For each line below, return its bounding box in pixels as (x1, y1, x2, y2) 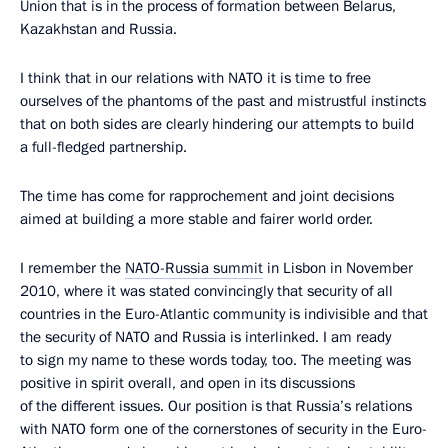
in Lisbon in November (263, 257, 413, 278)
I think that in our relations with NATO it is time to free (20, 67, 371, 88)
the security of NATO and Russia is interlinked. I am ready (20, 326, 391, 347)
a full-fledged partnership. (20, 136, 187, 157)
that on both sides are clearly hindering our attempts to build (20, 113, 414, 134)
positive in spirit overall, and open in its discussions (20, 372, 355, 393)
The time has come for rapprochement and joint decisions (20, 185, 394, 206)
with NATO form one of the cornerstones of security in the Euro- (20, 418, 427, 439)
